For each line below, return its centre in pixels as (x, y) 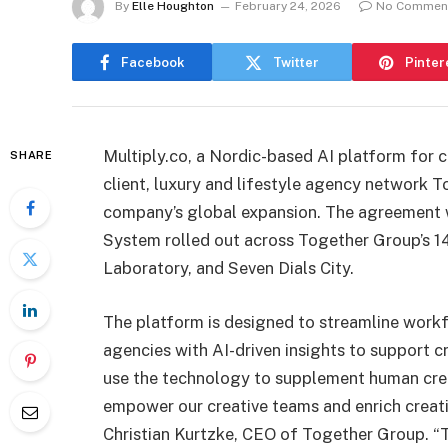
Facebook (152, 62)
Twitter (296, 62)
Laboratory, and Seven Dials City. (228, 268)
